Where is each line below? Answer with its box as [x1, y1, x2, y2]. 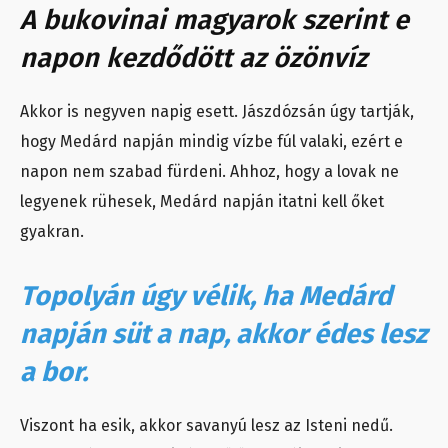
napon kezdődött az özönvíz [20, 42, 367, 75]
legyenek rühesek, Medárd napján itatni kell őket [20, 192, 384, 212]
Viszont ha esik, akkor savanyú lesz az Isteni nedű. [20, 416, 393, 436]
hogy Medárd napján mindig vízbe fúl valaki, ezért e [20, 132, 403, 152]
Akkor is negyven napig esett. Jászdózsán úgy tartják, [20, 102, 414, 122]
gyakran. [20, 222, 84, 242]
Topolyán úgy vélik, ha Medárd [20, 280, 392, 313]
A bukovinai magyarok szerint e [20, 4, 409, 37]
